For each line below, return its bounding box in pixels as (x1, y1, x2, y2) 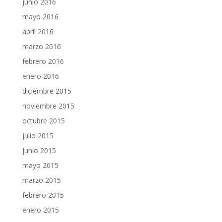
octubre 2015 (22, 116, 65, 126)
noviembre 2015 (22, 101, 74, 111)
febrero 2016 (22, 56, 64, 66)
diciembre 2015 (22, 86, 71, 96)
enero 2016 (22, 71, 59, 81)
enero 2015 (22, 205, 59, 215)
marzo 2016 (22, 42, 61, 52)
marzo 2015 (22, 175, 61, 185)
